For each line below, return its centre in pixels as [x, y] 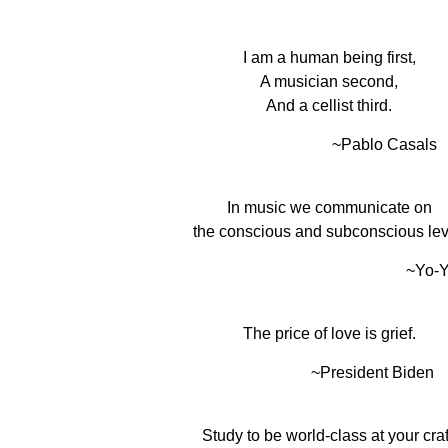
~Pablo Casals [384, 144]
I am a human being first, [329, 57]
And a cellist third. [329, 105]
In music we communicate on [329, 207]
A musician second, [329, 81]
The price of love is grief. [329, 333]
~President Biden [372, 372]
